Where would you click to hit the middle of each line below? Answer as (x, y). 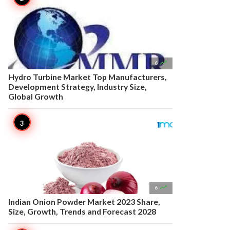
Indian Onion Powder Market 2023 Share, (84, 202)
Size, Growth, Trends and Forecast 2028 (82, 211)
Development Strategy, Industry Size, (78, 87)
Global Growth (36, 96)
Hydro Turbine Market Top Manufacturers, (88, 77)
